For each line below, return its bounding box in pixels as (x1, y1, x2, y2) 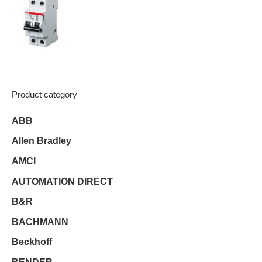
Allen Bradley (12, 136, 71, 146)
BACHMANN (12, 216, 68, 227)
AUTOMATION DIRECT (12, 176, 113, 187)
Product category (12, 89, 77, 99)
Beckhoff (12, 237, 52, 247)
